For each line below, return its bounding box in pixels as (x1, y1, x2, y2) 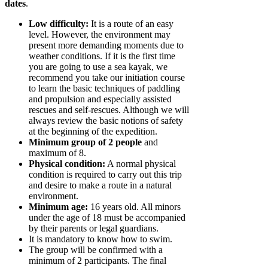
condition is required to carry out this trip (29, 169, 182, 180)
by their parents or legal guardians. (29, 223, 159, 234)
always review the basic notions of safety (29, 115, 183, 126)
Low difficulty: (29, 19, 89, 29)
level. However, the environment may (29, 29, 170, 40)
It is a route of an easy (89, 19, 173, 29)
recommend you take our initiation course (29, 72, 185, 83)
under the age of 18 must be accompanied (29, 212, 185, 223)
